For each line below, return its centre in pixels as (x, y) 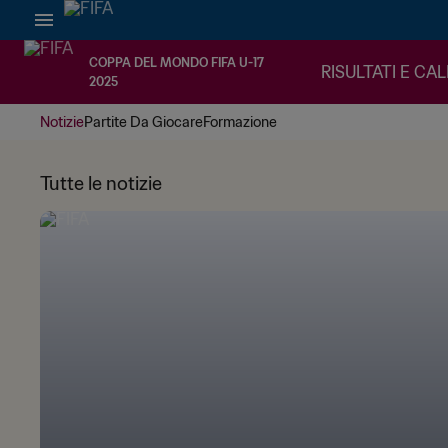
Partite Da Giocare (143, 122)
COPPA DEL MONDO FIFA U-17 (176, 62)
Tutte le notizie (101, 183)
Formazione (240, 122)
